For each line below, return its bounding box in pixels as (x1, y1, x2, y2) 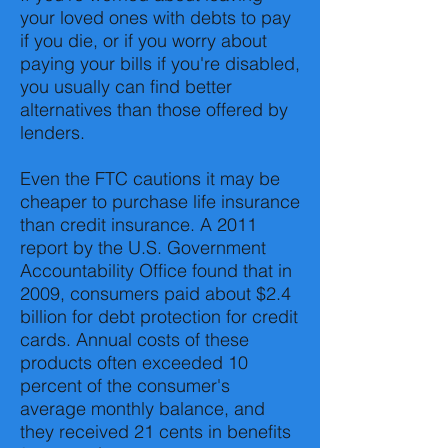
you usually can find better (20, 75, 232, 98)
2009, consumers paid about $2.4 (20, 282, 291, 305)
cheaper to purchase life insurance (20, 190, 300, 213)
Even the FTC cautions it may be (20, 167, 280, 190)
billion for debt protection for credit (20, 305, 298, 328)
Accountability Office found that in (20, 259, 292, 282)
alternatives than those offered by (20, 98, 288, 121)
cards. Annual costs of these (20, 328, 249, 351)
